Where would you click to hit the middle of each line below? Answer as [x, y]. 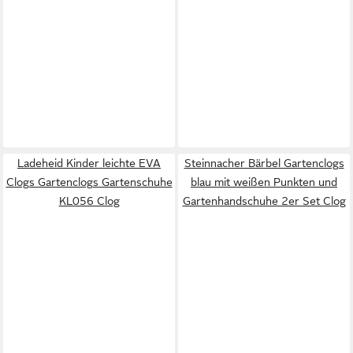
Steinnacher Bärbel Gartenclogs [264, 163]
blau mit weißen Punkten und [264, 182]
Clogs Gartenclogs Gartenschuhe [89, 182]
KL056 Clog [89, 201]
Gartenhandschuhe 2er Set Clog [264, 201]
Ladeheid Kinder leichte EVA [89, 163]
